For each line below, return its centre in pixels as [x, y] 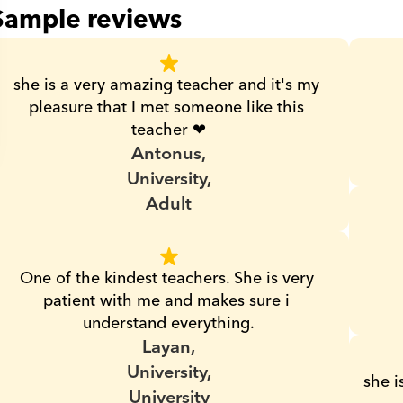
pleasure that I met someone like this [167, 107]
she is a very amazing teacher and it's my [167, 85]
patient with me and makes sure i [167, 301]
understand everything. [169, 323]
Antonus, [169, 154]
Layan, [169, 347]
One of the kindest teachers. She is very [166, 278]
